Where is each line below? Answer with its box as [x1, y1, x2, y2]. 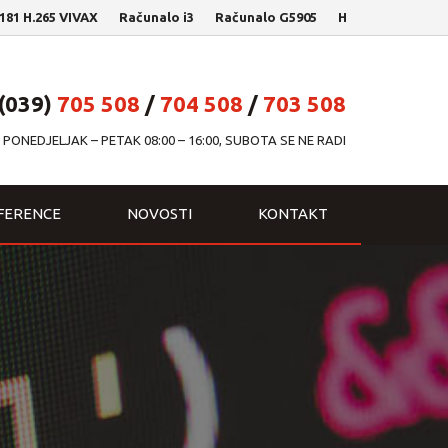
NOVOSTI [127, 205, 192, 222]
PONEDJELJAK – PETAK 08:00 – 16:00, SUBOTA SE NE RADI [3, 133, 346, 147]
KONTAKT [258, 205, 328, 222]
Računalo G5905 [193, 10, 295, 24]
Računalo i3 [97, 10, 172, 24]
